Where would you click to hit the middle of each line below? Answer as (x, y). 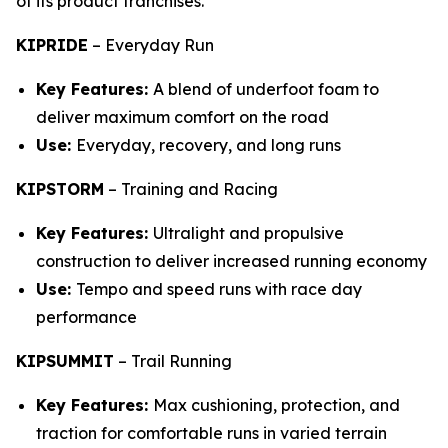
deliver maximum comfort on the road (182, 117)
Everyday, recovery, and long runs (208, 145)
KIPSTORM (60, 189)
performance (86, 317)
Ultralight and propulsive (248, 233)
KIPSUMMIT (65, 361)
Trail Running (181, 361)
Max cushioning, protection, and (276, 405)
